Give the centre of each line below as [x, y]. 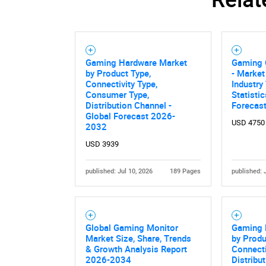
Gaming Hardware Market [136, 62]
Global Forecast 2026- [130, 115]
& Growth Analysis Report [136, 248]
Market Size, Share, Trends [138, 238]
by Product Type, [118, 73]
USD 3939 [102, 144]
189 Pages [186, 171]
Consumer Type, [117, 94]
